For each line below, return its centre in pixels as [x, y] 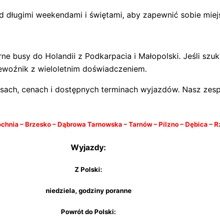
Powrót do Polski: [88, 212]
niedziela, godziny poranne [88, 190]
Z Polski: [88, 169]
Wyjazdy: [88, 147]
